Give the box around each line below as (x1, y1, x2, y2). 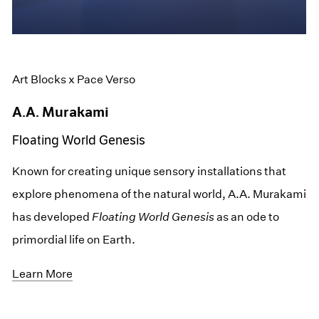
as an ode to (214, 209, 280, 224)
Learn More (12, 266, 73, 281)
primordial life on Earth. (12, 232, 136, 246)
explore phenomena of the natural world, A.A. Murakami (12, 187, 307, 201)
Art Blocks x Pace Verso (12, 72, 136, 86)
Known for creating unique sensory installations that (12, 164, 287, 178)
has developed (12, 209, 93, 224)
